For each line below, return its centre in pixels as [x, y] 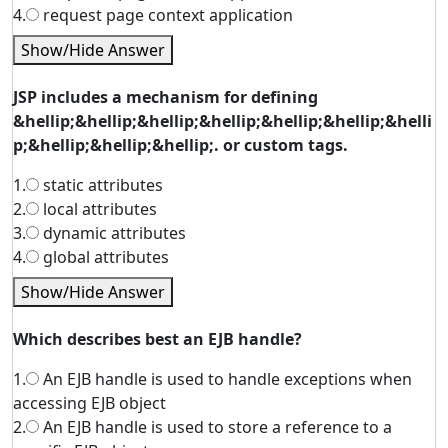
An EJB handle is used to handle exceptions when [225, 379]
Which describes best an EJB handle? [157, 339]
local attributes [98, 209]
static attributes [101, 185]
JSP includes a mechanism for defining [165, 97]
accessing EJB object [89, 403]
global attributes [104, 257]
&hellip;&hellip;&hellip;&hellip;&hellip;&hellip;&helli [222, 121]
